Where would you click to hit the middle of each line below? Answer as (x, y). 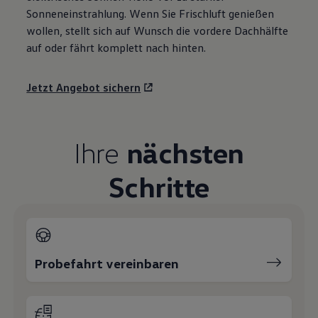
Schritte (159, 186)
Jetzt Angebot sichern (84, 87)
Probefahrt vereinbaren (107, 263)
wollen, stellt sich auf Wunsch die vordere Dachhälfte (158, 30)
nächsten (185, 152)
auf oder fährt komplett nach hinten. (116, 47)
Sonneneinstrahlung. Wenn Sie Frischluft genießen (150, 13)
